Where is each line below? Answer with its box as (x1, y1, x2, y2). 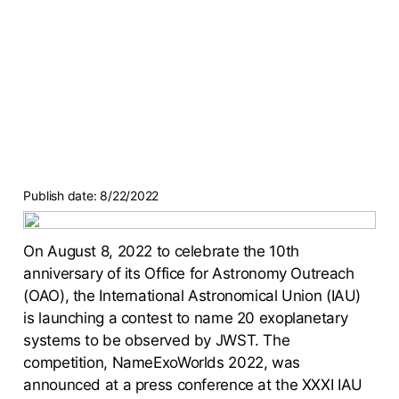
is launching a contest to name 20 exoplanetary (23, 309, 348, 328)
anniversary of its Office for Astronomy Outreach (23, 265, 354, 283)
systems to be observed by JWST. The (23, 331, 290, 350)
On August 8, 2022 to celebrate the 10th (23, 242, 299, 261)
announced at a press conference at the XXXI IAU (23, 376, 362, 395)
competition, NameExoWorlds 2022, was (23, 354, 300, 372)
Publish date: (23, 187, 101, 203)
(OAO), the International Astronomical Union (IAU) (23, 287, 362, 305)
